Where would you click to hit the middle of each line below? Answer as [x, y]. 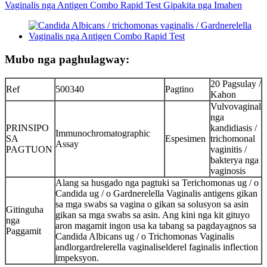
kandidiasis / [234, 128]
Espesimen [185, 138]
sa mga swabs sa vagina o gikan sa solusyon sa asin [152, 204]
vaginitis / [229, 149]
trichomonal [233, 138]
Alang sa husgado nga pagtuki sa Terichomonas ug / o [157, 182]
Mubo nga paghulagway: [67, 59]
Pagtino [179, 89]
